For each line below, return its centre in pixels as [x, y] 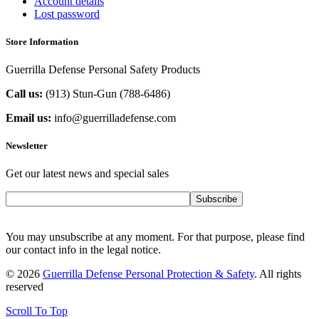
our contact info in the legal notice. [83, 250]
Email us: [28, 118]
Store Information [42, 41]
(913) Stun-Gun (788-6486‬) [106, 94]
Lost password [67, 14]
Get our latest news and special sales [87, 174]
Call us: [24, 94]
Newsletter [27, 146]
